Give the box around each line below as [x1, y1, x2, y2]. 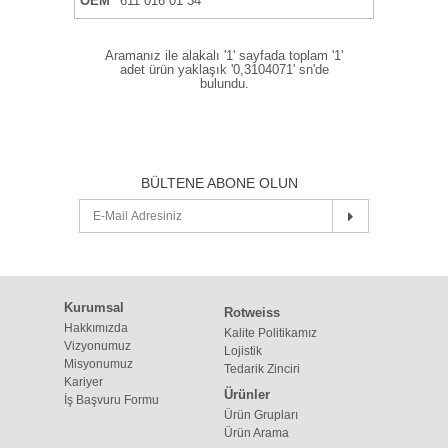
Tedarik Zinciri [224, 362, 300, 375]
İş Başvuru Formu [64, 393, 159, 406]
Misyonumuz [64, 357, 133, 370]
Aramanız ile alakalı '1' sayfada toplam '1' [105, 49, 343, 63]
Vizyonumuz [64, 339, 131, 352]
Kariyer [64, 375, 103, 388]
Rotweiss [224, 305, 280, 320]
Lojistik [224, 344, 262, 357]
